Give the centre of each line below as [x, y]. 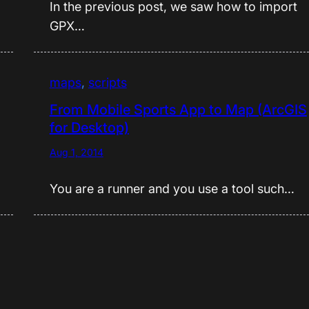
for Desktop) [89, 127]
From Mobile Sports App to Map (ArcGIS [178, 109]
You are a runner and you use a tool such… [172, 188]
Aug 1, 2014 [76, 152]
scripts [107, 82]
